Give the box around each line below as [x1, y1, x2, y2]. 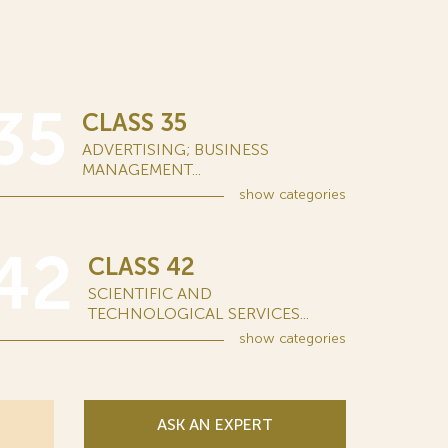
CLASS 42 [88, 252, 195, 281]
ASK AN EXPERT [156, 415, 273, 434]
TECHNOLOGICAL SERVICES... [88, 304, 309, 323]
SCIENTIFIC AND [88, 284, 212, 303]
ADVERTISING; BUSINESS [82, 140, 269, 159]
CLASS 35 [82, 108, 187, 137]
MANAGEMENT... [82, 160, 201, 179]
